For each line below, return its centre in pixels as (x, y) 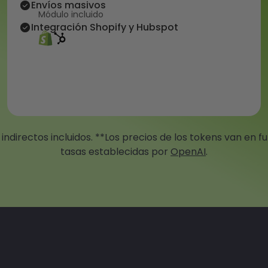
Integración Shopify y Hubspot (105, 27)
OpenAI (188, 152)
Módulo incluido (71, 14)
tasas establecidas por (115, 152)
